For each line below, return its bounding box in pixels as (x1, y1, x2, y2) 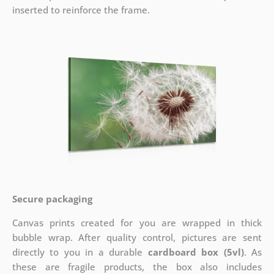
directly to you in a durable (12, 246, 148, 259)
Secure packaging (12, 193, 92, 206)
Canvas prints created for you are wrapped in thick (12, 217, 262, 229)
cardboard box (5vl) (147, 246, 244, 259)
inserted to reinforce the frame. (12, 4, 150, 17)
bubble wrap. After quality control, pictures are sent (12, 231, 262, 244)
